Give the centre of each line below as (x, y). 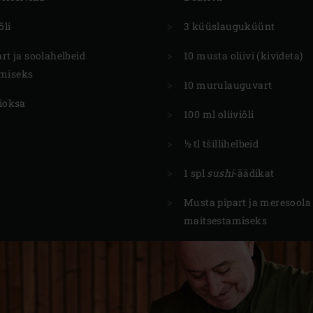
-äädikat (254, 173)
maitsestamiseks (226, 220)
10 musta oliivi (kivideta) (243, 55)
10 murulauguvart (228, 85)
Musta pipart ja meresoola (247, 202)
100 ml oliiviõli (219, 114)
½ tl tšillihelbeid (221, 143)
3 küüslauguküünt (230, 26)
